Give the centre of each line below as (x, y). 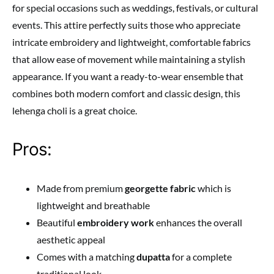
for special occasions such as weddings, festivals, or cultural (135, 7)
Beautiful (57, 222)
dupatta (153, 256)
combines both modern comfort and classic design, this (126, 93)
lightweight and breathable (93, 205)
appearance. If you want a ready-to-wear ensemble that (128, 76)
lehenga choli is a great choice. (75, 110)
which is (213, 188)
